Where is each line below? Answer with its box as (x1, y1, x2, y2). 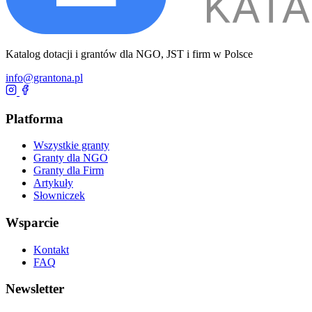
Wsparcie (6, 215, 58, 231)
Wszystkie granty (33, 139, 109, 152)
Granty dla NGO (33, 152, 108, 164)
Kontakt (33, 243, 69, 256)
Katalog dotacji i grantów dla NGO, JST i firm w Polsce (6, 47, 253, 60)
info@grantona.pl (6, 71, 83, 84)
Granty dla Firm (33, 164, 104, 177)
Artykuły (33, 177, 73, 189)
